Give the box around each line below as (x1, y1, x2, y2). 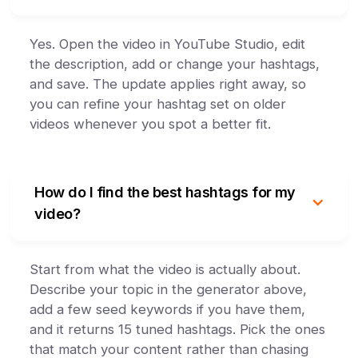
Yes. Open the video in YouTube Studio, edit (30, 36, 306, 52)
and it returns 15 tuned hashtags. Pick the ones (30, 321, 326, 337)
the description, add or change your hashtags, (30, 56, 320, 72)
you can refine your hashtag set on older (30, 96, 287, 112)
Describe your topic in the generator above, (30, 281, 308, 297)
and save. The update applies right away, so (30, 76, 307, 92)
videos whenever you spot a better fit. (30, 116, 272, 132)
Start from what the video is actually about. (30, 261, 301, 277)
